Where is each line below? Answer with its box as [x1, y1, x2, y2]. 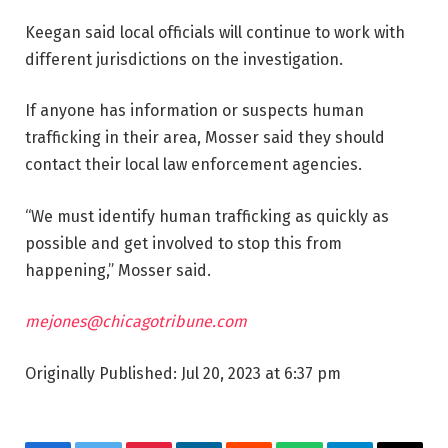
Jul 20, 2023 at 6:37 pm [181, 364, 341, 383]
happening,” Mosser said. [25, 260, 211, 280]
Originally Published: [25, 364, 181, 383]
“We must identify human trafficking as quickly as [25, 206, 389, 226]
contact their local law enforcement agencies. [25, 155, 362, 175]
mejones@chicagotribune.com [25, 312, 247, 332]
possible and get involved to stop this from [25, 233, 342, 253]
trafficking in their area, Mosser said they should [25, 128, 385, 148]
